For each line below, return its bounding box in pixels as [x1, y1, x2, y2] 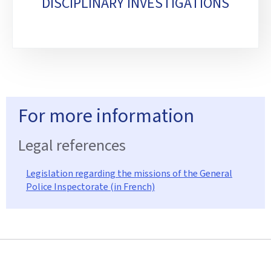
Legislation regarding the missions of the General [26, 167, 232, 180]
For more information [18, 103, 194, 128]
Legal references [18, 135, 126, 155]
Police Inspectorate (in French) [26, 180, 155, 193]
